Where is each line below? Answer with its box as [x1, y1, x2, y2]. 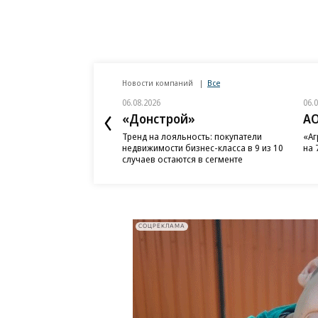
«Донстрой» [122, 109, 195, 127]
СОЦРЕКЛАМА [138, 223, 185, 230]
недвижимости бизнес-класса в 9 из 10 [122, 141, 283, 154]
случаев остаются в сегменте [122, 152, 243, 165]
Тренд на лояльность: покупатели [122, 129, 262, 143]
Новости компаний [122, 77, 195, 88]
